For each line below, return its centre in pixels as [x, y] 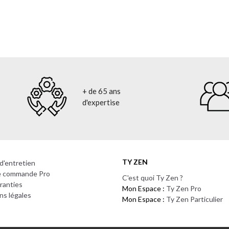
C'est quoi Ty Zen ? [153, 178]
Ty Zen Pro [184, 188]
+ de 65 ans [102, 91]
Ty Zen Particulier [194, 199]
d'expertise [101, 102]
